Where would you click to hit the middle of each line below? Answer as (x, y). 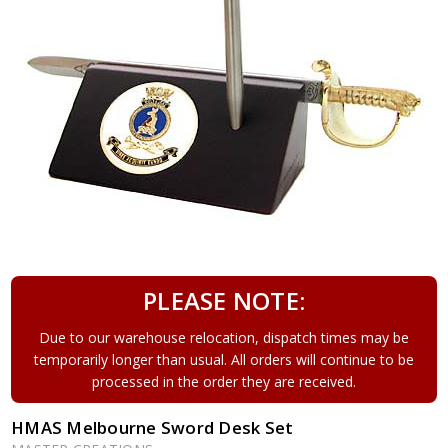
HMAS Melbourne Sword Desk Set (152, 427)
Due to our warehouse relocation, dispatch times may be (224, 337)
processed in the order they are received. (224, 381)
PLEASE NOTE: (224, 300)
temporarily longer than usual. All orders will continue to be (224, 359)
